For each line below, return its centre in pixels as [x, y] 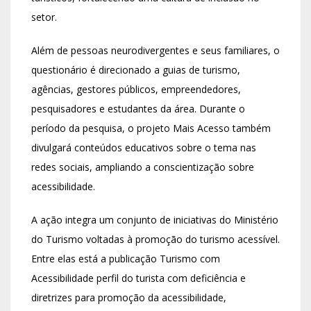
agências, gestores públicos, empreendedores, [136, 89]
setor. [44, 17]
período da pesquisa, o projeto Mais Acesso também [151, 128]
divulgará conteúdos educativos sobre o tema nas [144, 148]
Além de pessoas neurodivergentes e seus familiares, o [155, 50]
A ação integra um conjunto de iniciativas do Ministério [155, 220]
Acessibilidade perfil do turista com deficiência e [138, 278]
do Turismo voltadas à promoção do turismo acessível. [155, 239]
